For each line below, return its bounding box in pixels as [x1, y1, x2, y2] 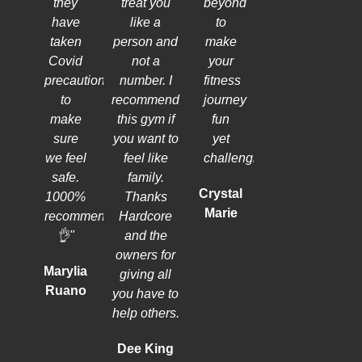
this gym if [116, 112, 175, 126]
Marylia [44, 263, 88, 278]
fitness [204, 73, 242, 87]
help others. [112, 305, 179, 320]
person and [113, 34, 179, 48]
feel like [123, 150, 168, 165]
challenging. [204, 150, 275, 165]
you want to [112, 131, 179, 145]
